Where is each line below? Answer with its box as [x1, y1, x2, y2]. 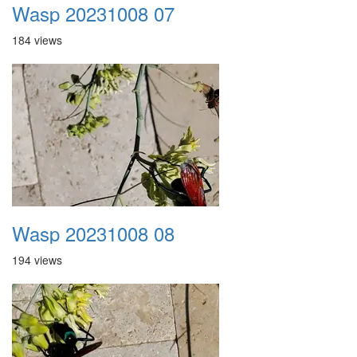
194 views [12, 252, 62, 268]
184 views [12, 32, 62, 48]
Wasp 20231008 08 [12, 219, 175, 247]
